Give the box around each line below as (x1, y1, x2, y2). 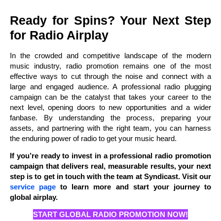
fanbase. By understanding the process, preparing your (10, 113, 211, 122)
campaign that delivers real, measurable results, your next (10, 161, 211, 170)
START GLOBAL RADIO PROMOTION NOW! (33, 210, 188, 219)
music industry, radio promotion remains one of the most (10, 61, 211, 70)
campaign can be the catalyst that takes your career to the (10, 92, 211, 101)
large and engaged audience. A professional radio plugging (10, 82, 211, 91)
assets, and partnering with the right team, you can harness (10, 123, 211, 132)
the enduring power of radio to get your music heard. (10, 134, 177, 143)
